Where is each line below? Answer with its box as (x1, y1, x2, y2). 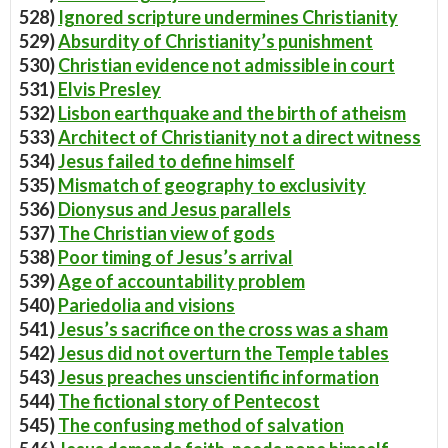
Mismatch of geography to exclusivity (58, 174, 366, 196)
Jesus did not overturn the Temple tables (58, 342, 389, 364)
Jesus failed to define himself (58, 150, 295, 172)
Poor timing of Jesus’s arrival (58, 246, 293, 268)
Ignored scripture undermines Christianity (58, 6, 398, 28)
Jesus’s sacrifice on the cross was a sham (58, 318, 388, 340)
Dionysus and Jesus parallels (58, 198, 291, 220)
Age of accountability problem (58, 270, 305, 292)
